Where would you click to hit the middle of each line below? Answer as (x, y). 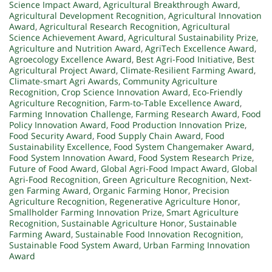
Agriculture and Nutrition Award (75, 49)
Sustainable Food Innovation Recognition (158, 234)
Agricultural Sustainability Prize (192, 38)
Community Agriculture (170, 81)
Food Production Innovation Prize (178, 125)
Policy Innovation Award (58, 125)
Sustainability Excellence (59, 147)
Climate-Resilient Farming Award (187, 70)
